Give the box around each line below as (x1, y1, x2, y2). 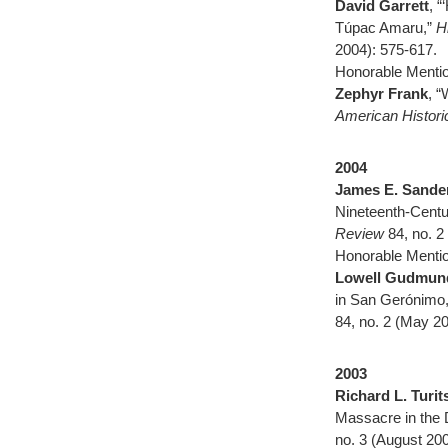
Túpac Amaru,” (335, 19, 436, 36)
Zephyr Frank (335, 85, 428, 102)
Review (335, 225, 388, 242)
